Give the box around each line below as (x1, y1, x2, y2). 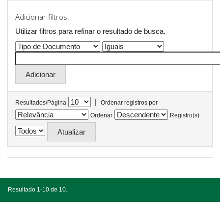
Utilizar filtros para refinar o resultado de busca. (15, 27, 165, 35)
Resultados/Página (15, 99, 66, 106)
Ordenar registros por (101, 99, 158, 106)
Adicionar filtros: (15, 12, 69, 22)
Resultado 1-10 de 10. (8, 186, 67, 193)
